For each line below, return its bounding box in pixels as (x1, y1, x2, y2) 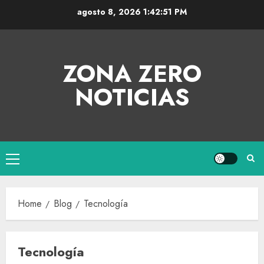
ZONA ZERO (62, 57, 202, 91)
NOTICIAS (74, 80, 190, 114)
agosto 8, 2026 (77, 5, 143, 18)
